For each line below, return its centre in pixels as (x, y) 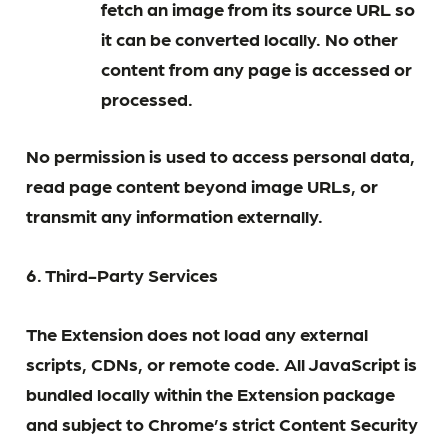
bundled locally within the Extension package (211, 393)
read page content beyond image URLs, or (202, 184)
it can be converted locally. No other (249, 37)
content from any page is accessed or (256, 67)
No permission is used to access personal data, (221, 154)
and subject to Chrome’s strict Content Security (222, 423)
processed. (146, 97)
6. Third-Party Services (122, 274)
